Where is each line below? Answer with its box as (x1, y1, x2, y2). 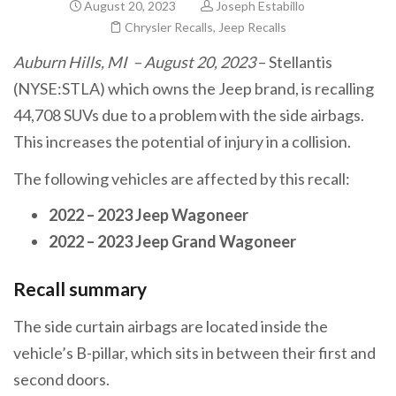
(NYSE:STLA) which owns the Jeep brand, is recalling (13, 79, 374, 99)
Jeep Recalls (218, 19, 286, 35)
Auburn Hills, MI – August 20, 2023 (13, 52, 255, 72)
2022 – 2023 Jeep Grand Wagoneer (49, 232, 296, 252)
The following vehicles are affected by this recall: (13, 168, 353, 188)
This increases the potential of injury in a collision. (13, 132, 354, 152)
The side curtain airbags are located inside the (13, 316, 328, 336)
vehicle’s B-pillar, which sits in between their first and (13, 342, 376, 362)
